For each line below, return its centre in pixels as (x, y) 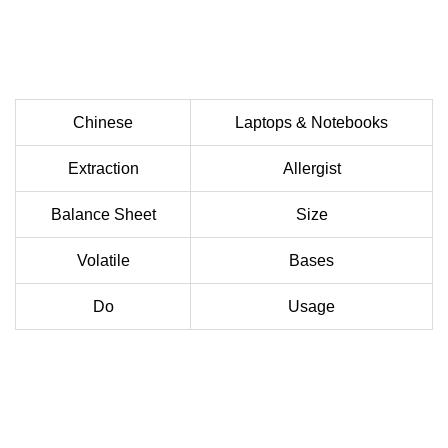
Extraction (103, 168)
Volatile (103, 260)
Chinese (103, 122)
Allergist (311, 168)
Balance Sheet (103, 214)
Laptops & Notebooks (311, 122)
